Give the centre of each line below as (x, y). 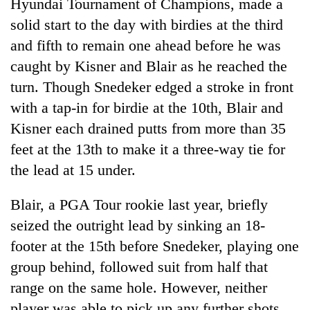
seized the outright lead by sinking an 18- (138, 225)
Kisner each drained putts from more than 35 (148, 128)
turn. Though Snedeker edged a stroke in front (152, 86)
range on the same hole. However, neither (139, 287)
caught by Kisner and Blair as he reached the (149, 66)
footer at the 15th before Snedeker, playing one (155, 246)
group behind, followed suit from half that (139, 266)
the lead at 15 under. (73, 170)
